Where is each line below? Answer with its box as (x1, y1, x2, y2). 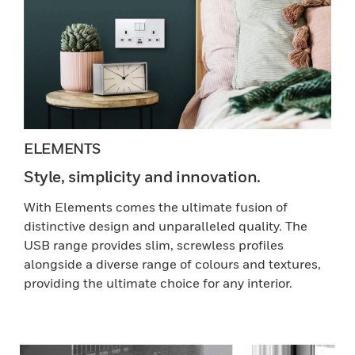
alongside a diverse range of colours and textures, (24, 256, 321, 272)
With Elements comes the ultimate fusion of (24, 199, 288, 215)
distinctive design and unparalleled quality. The (24, 218, 307, 234)
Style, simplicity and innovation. (24, 167, 261, 186)
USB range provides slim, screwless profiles (24, 237, 284, 253)
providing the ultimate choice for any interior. (24, 275, 292, 291)
